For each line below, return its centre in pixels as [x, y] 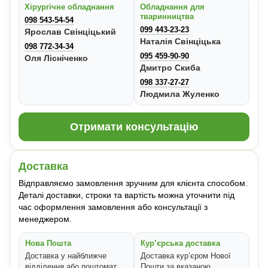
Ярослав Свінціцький [70, 32]
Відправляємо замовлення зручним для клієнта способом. [133, 183]
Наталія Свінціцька [180, 42]
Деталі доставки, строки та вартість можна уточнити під [127, 195]
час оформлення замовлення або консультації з [113, 207]
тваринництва [167, 17]
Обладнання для [172, 7]
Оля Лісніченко [56, 58]
